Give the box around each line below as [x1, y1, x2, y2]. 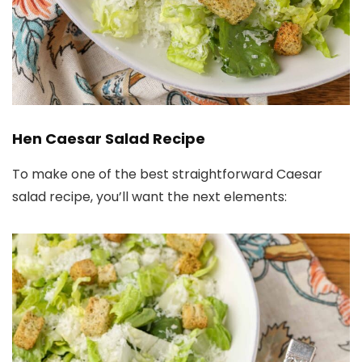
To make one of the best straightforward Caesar [12, 165, 322, 184]
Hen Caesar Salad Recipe [12, 128, 205, 149]
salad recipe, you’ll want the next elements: [12, 187, 287, 207]
